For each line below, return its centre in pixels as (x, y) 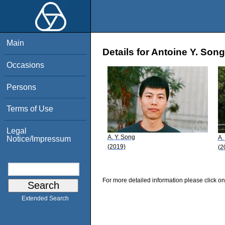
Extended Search (45, 199)
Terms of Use (30, 109)
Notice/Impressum (39, 139)
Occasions (26, 65)
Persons (22, 87)
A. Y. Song (121, 137)
